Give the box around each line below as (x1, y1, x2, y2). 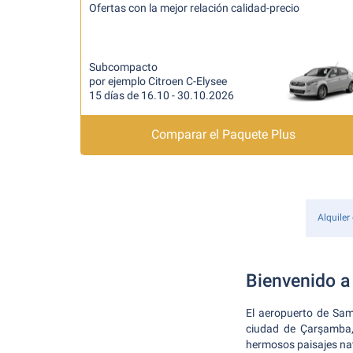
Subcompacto (89, 61, 158, 73)
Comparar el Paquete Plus (151, 127, 296, 142)
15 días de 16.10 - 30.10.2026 (89, 89, 234, 102)
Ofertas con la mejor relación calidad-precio (89, 2, 299, 14)
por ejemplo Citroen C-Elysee (89, 75, 227, 87)
